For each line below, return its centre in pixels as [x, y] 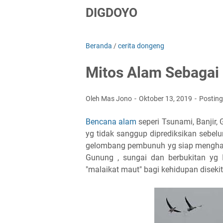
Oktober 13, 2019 [166, 99]
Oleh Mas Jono [110, 99]
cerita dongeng [141, 46]
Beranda [99, 46]
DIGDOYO [111, 13]
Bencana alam [111, 122]
